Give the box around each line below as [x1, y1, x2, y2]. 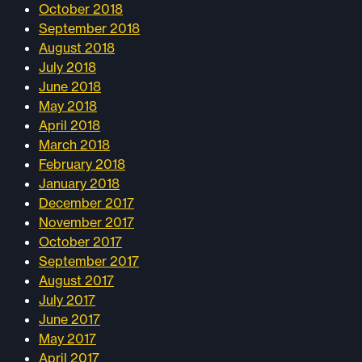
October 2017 [39, 234, 122, 250]
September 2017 [39, 253, 139, 269]
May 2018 [39, 98, 97, 114]
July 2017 [39, 292, 95, 308]
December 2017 [39, 195, 134, 211]
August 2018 [39, 40, 115, 56]
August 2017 [39, 272, 114, 288]
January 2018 [39, 175, 120, 192]
